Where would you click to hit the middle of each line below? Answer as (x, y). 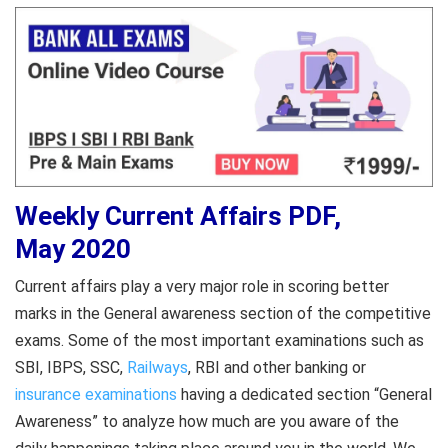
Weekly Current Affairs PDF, (178, 215)
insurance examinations (96, 395)
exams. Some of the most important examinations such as (219, 341)
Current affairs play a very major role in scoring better (202, 287)
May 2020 (73, 248)
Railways (157, 368)
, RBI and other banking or (277, 368)
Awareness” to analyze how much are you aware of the (207, 422)
